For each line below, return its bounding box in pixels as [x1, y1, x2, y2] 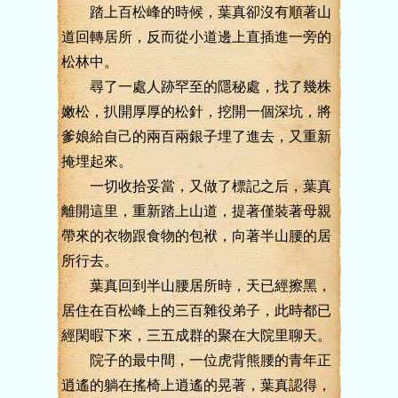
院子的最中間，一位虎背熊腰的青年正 [61, 353, 331, 368]
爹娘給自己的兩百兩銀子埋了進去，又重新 [61, 129, 331, 144]
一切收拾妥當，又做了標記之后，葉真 [61, 179, 331, 194]
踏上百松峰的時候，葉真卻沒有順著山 [61, 4, 331, 20]
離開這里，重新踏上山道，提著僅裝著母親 [61, 203, 331, 219]
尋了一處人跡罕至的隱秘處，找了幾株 [61, 79, 331, 94]
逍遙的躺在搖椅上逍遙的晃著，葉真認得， [61, 378, 331, 393]
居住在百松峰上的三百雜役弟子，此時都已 [61, 303, 331, 318]
